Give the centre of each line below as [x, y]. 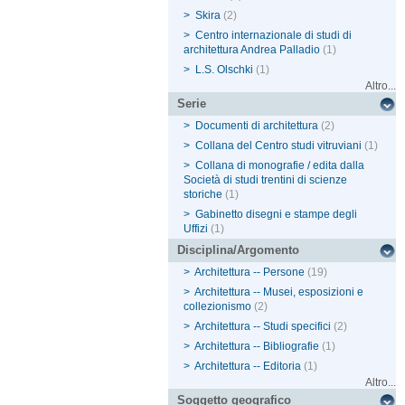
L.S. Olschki [225, 70]
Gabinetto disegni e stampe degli [277, 215]
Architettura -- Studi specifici [263, 327]
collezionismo [218, 307]
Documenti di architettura [257, 126]
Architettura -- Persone [250, 273]
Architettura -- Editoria [248, 367]
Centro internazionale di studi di [274, 36]
